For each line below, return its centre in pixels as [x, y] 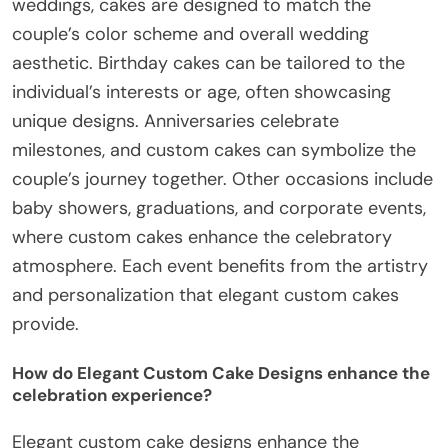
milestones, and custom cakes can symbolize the [214, 150]
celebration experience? [112, 394]
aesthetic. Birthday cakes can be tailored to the [208, 63]
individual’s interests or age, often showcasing [201, 92]
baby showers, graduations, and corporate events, [219, 208]
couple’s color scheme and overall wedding [190, 34]
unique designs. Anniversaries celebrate [175, 121]
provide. [45, 324]
